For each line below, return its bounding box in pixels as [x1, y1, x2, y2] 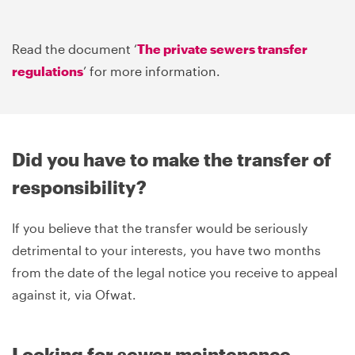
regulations [12, 63, 83, 78]
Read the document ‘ [12, 40, 137, 56]
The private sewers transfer [137, 40, 307, 56]
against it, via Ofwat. [12, 286, 136, 302]
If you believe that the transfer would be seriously [12, 219, 307, 235]
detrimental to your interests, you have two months [12, 242, 321, 258]
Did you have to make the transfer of [12, 147, 331, 170]
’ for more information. [83, 63, 220, 78]
